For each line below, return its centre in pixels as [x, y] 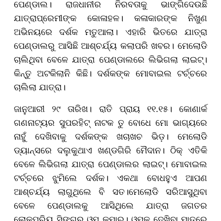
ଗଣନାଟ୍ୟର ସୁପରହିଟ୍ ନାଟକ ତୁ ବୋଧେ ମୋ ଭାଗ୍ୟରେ [110, 122]
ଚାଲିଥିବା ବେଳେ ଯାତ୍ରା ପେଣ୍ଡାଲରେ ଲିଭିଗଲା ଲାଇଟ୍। [110, 59]
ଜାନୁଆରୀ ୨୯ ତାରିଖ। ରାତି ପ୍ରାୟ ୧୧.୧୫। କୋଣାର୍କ [110, 108]
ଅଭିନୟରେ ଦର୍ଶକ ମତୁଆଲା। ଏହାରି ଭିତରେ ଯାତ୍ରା [110, 31]
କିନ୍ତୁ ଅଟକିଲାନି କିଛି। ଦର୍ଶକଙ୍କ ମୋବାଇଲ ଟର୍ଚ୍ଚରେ [110, 73]
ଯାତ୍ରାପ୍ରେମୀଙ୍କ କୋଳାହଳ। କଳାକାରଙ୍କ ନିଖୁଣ [110, 18]
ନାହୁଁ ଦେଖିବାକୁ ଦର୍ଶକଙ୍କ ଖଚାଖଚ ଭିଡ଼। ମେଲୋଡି [110, 136]
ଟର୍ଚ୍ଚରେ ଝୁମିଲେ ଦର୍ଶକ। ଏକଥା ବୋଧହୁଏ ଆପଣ [110, 177]
